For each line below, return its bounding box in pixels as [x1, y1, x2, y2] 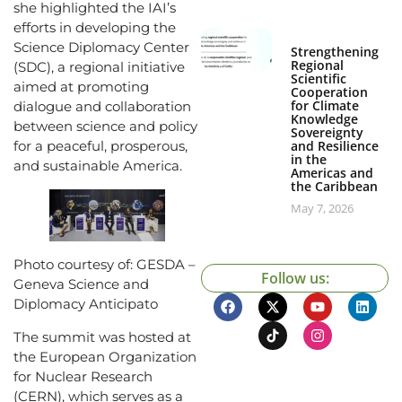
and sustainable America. [13, 157, 182, 175]
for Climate [291, 96, 360, 114]
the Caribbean [291, 177, 382, 195]
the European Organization [13, 347, 197, 365]
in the [291, 150, 328, 168]
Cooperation [291, 83, 369, 100]
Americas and [291, 163, 374, 181]
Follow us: [260, 267, 329, 288]
